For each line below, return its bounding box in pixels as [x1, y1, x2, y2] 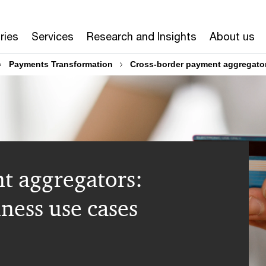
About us [209, 30, 255, 43]
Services [31, 30, 74, 43]
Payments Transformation [9, 59, 113, 69]
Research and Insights [86, 30, 197, 43]
